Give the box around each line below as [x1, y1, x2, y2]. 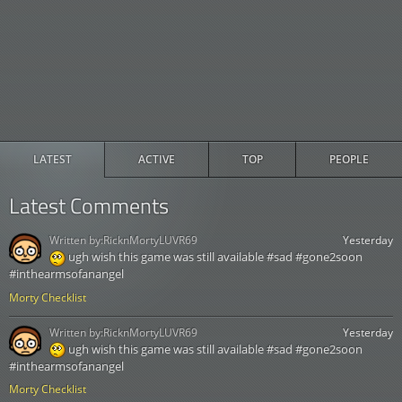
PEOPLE [328, 152, 369, 168]
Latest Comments [9, 189, 169, 223]
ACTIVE [138, 152, 176, 168]
